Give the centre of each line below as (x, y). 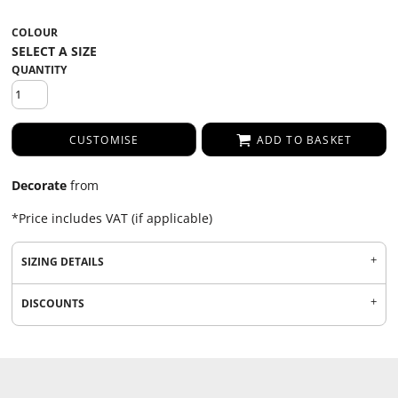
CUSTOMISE (104, 140)
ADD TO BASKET (304, 140)
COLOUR (35, 32)
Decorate (39, 185)
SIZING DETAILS (63, 262)
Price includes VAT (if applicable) (115, 218)
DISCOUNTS (53, 303)
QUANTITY (39, 70)
